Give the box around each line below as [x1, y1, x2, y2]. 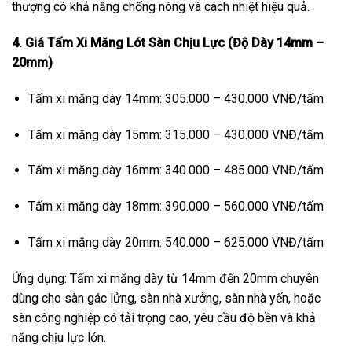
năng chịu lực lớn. [12, 329, 106, 345]
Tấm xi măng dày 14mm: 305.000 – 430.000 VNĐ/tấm [27, 90, 324, 106]
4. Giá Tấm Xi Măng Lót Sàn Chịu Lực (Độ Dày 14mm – [12, 35, 324, 50]
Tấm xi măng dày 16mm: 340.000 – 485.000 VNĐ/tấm [27, 163, 324, 178]
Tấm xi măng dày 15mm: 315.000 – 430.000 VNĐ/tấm [27, 126, 324, 142]
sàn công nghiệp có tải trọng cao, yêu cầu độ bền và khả [12, 310, 316, 325]
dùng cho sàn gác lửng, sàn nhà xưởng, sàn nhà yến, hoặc [12, 290, 321, 306]
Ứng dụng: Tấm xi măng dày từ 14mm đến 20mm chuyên [12, 270, 319, 286]
